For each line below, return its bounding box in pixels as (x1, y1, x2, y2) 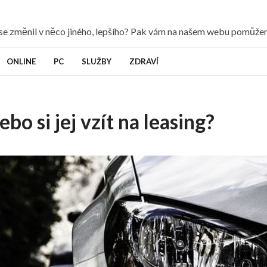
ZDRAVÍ (129, 57, 159, 66)
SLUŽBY (81, 57, 111, 66)
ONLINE (6, 57, 36, 66)
